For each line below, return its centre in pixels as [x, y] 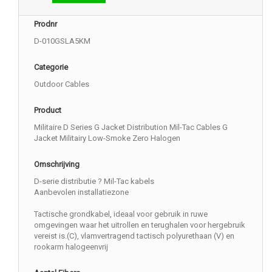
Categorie [51, 67]
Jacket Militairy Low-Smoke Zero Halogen [107, 138]
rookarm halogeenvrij [71, 246]
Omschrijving [57, 164]
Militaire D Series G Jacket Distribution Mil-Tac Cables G [131, 127]
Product [48, 110]
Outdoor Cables [62, 84]
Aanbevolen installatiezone [81, 192]
